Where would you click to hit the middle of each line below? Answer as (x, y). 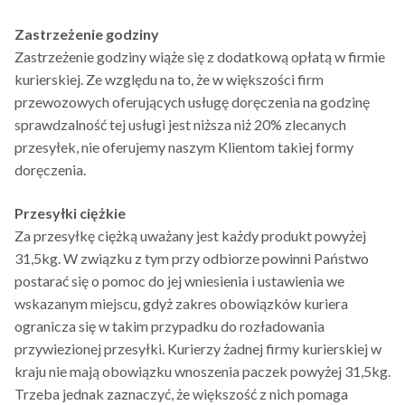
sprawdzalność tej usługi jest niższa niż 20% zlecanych (180, 125)
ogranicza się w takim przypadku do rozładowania (170, 325)
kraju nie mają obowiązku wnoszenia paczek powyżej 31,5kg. (202, 371)
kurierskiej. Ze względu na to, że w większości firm (169, 80)
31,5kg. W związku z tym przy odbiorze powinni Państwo (192, 258)
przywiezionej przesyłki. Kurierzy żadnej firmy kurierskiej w (198, 348)
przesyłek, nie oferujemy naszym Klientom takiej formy (184, 147)
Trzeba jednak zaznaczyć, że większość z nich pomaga (181, 393)
